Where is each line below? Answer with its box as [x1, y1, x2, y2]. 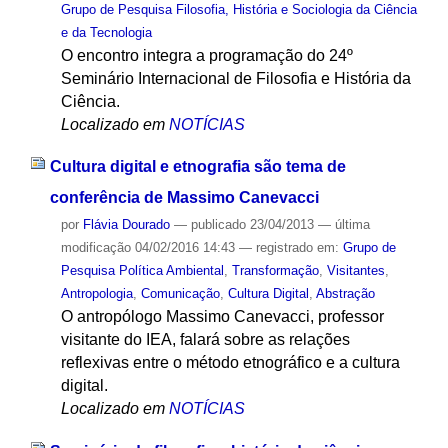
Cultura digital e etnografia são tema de [49, 158, 346, 176]
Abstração [315, 286, 375, 302]
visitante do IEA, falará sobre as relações [60, 331, 350, 349]
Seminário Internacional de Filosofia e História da [60, 69, 411, 87]
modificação [60, 240, 131, 256]
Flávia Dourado [82, 217, 170, 233]
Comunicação [140, 286, 220, 302]
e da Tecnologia [60, 24, 152, 40]
